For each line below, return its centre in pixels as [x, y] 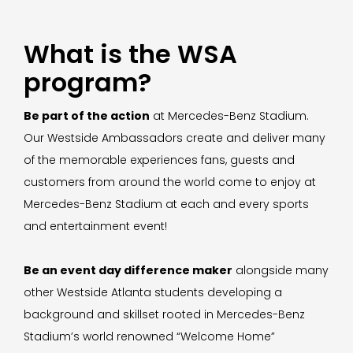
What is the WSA [130, 54]
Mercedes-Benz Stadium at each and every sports [166, 204]
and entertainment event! [95, 227]
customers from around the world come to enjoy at [170, 182]
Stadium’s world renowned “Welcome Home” [149, 337]
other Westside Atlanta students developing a [153, 293]
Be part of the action [87, 116]
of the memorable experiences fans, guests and [159, 160]
